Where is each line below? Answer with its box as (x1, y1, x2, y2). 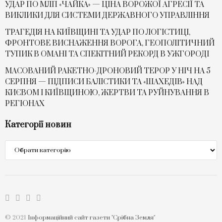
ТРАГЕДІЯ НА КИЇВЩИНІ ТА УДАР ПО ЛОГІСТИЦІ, (5, 28, 190, 38)
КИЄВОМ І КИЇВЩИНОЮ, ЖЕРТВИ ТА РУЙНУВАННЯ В (5, 88, 209, 98)
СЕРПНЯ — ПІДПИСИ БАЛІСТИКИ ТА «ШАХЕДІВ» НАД (5, 77, 203, 87)
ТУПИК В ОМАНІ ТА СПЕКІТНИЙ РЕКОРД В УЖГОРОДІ (5, 50, 209, 59)
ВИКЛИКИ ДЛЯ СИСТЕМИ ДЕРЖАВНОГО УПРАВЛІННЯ (5, 11, 210, 21)
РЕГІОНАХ (5, 99, 45, 109)
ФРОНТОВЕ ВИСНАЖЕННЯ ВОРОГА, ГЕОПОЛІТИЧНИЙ (5, 39, 215, 49)
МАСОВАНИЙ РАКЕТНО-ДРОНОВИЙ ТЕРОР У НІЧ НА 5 (5, 66, 211, 76)
